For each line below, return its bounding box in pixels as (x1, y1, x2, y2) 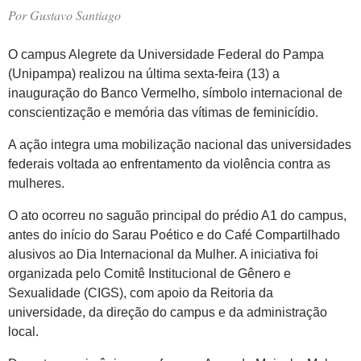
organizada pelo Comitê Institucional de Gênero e (8, 266, 291, 280)
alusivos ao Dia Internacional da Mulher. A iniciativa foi (8, 247, 318, 261)
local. (8, 324, 39, 338)
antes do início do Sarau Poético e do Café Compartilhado (8, 227, 340, 242)
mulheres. (8, 176, 64, 190)
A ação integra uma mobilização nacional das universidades (8, 137, 351, 151)
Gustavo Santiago (30, 6, 121, 23)
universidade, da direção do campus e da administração (8, 305, 327, 319)
